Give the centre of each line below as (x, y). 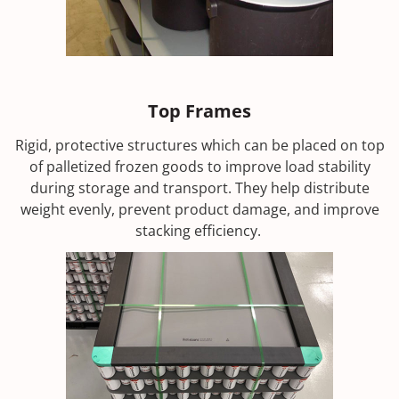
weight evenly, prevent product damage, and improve (199, 209)
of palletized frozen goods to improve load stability (199, 166)
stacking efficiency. (199, 230)
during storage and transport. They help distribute (199, 187)
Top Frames (199, 110)
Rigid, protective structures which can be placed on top (199, 145)
